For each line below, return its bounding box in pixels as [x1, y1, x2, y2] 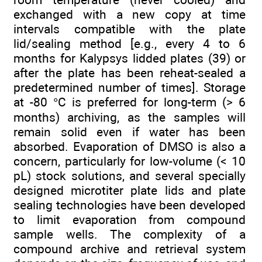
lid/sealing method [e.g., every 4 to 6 [13, 36, 246, 51]
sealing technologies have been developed [13, 197, 246, 212]
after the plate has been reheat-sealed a [13, 65, 246, 80]
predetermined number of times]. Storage [13, 80, 246, 95]
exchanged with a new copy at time [13, 6, 246, 22]
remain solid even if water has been [13, 124, 246, 139]
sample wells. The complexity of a [13, 226, 246, 242]
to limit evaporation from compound [13, 212, 246, 227]
